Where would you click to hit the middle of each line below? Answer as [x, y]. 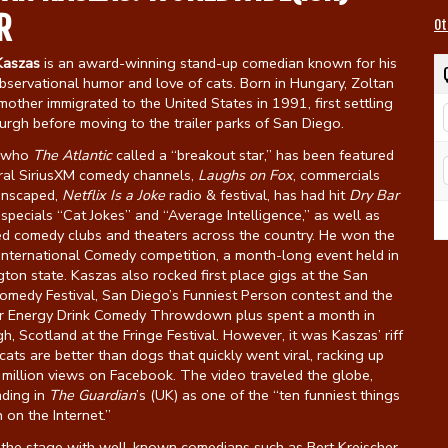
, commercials [336, 174]
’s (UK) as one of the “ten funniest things [267, 394]
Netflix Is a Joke [113, 194]
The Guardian [92, 394]
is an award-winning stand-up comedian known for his [218, 62]
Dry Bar [373, 194]
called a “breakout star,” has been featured [252, 154]
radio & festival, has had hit [256, 194]
